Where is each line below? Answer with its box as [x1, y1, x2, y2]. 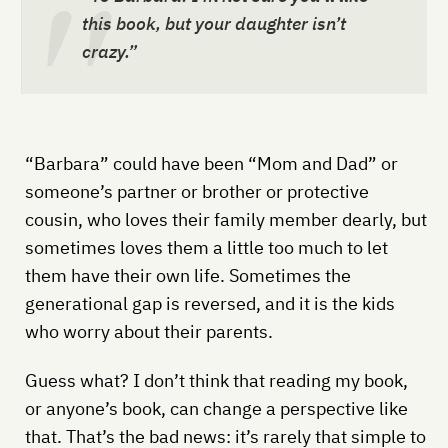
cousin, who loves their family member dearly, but [24, 207, 427, 231]
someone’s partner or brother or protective [24, 179, 369, 203]
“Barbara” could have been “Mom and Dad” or [24, 151, 398, 175]
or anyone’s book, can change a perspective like [24, 396, 408, 420]
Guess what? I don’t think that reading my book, [24, 368, 408, 392]
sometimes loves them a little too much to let [24, 235, 388, 259]
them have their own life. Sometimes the [24, 263, 351, 287]
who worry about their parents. [24, 319, 273, 343]
